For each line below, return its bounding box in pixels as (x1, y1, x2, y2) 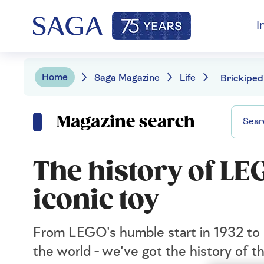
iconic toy (33, 183, 159, 216)
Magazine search (57, 112, 195, 132)
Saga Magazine (94, 73, 160, 83)
